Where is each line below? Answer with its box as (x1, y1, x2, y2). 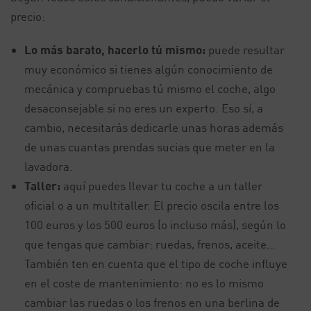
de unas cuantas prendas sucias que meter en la (24, 139, 275, 154)
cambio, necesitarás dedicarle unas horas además (24, 119, 283, 135)
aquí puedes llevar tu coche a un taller (60, 178, 262, 193)
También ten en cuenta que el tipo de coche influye (24, 255, 287, 271)
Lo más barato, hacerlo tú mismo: (24, 42, 205, 57)
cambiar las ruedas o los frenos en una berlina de (24, 294, 280, 310)
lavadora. (24, 158, 73, 174)
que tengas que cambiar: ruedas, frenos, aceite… (24, 236, 276, 251)
